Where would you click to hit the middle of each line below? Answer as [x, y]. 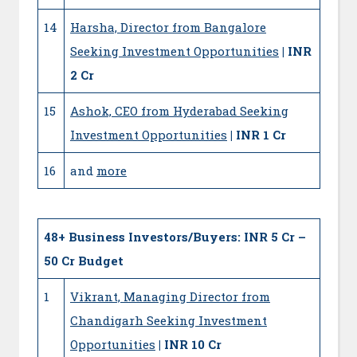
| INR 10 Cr [190, 345]
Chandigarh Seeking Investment [169, 321]
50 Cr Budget [84, 261]
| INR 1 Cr [258, 134]
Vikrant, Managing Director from [170, 297]
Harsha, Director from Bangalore [168, 27]
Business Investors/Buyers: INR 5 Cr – [187, 237]
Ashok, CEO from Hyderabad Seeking [179, 110]
